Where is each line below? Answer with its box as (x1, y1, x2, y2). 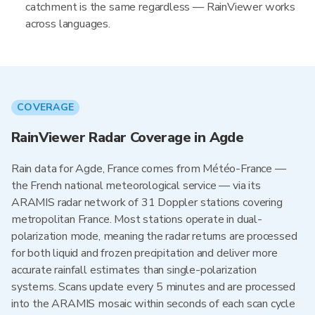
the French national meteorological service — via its (11, 178, 261, 193)
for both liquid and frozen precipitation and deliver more (11, 245, 278, 261)
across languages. (25, 16, 110, 32)
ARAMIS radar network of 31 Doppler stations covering (11, 195, 283, 210)
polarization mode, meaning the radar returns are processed (11, 229, 297, 244)
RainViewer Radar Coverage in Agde (11, 128, 244, 147)
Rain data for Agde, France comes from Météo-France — (11, 161, 286, 176)
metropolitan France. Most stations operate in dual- (11, 212, 262, 227)
